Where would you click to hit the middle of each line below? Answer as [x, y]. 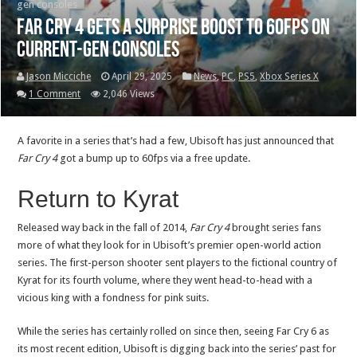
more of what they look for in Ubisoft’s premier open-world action [170, 245]
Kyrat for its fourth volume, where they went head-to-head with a [165, 280]
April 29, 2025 [142, 76]
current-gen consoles [98, 51]
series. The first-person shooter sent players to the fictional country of [178, 262]
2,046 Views [129, 94]
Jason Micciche [59, 76]
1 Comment [55, 94]
